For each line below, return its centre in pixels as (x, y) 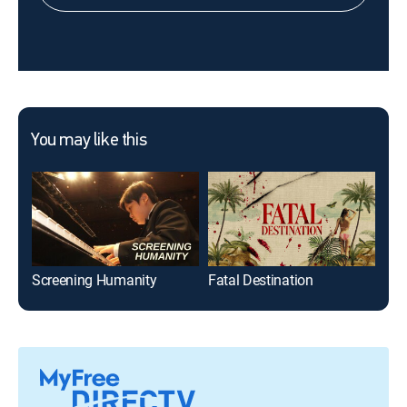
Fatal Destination (261, 279)
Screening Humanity (94, 279)
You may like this (89, 141)
